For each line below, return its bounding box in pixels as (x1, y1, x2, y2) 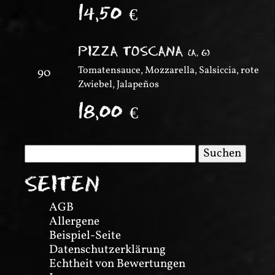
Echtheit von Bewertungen (49, 256, 185, 273)
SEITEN (25, 172, 100, 196)
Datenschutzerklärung (49, 242, 166, 258)
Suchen (24, 143, 62, 160)
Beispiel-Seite (49, 228, 121, 244)
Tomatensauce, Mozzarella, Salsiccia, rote (78, 64, 259, 78)
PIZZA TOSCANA (78, 44, 188, 59)
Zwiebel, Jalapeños (78, 78, 159, 92)
